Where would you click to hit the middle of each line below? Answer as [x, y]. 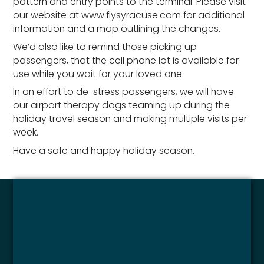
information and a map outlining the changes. [117, 29]
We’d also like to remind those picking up [105, 47]
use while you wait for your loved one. [99, 74]
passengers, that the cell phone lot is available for [126, 60]
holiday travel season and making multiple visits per [130, 119]
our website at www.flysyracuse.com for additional [129, 15]
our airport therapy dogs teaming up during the [122, 105]
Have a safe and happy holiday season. [104, 150]
